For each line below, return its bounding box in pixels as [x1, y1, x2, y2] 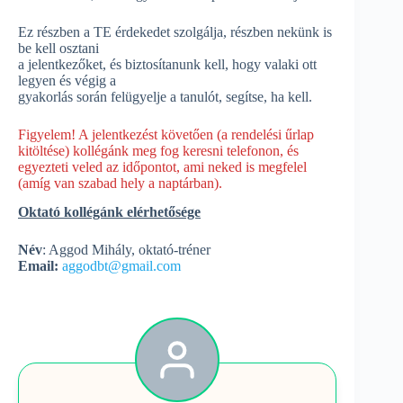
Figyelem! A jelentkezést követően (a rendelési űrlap [18, 126, 314, 142]
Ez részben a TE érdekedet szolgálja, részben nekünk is [18, 23, 332, 40]
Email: [18, 258, 58, 274]
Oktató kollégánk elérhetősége [18, 204, 201, 220]
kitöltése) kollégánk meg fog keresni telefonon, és [18, 142, 299, 158]
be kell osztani [18, 40, 99, 56]
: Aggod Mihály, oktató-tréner [42, 242, 210, 258]
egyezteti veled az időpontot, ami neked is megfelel [18, 158, 307, 175]
